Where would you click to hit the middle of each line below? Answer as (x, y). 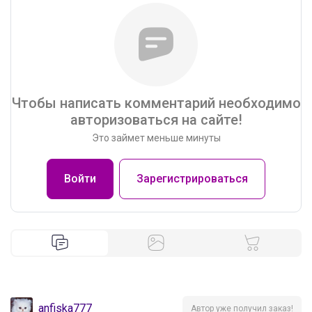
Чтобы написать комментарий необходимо (156, 103)
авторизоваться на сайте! (156, 119)
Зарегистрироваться (192, 178)
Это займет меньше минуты (156, 138)
